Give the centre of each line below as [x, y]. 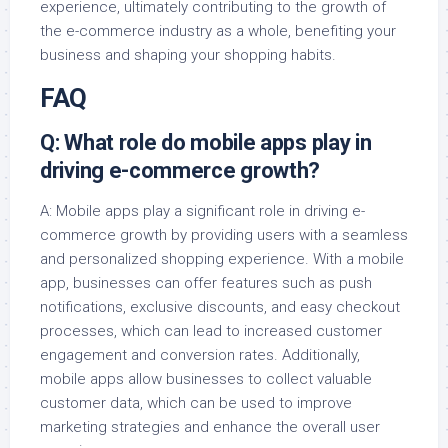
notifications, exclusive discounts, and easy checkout [220, 307]
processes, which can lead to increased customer [211, 331]
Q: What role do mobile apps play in [206, 143]
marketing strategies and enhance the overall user [210, 427]
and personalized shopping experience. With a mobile [222, 259]
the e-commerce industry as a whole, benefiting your [218, 31]
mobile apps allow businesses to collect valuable [206, 379]
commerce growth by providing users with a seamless [224, 235]
